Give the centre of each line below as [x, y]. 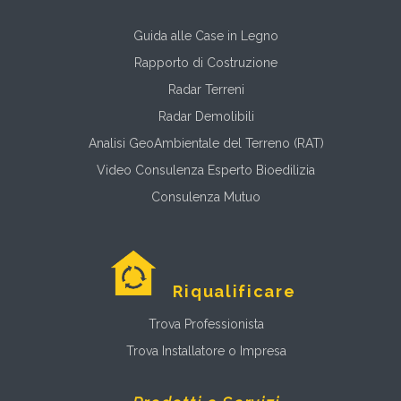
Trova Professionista [206, 324]
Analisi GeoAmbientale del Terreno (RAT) [206, 143]
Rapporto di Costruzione [206, 62]
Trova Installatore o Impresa [206, 350]
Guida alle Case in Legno [206, 35]
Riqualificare [235, 291]
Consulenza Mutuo [206, 196]
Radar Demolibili [206, 116]
